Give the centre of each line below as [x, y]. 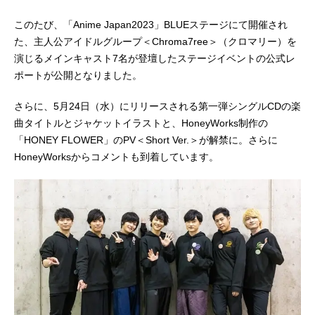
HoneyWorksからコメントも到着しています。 [116, 157]
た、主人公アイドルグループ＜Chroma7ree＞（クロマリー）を [155, 42]
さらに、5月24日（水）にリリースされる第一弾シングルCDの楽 [157, 107]
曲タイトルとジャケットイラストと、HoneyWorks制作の [141, 123]
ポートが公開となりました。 [78, 76]
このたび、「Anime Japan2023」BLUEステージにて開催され [151, 25]
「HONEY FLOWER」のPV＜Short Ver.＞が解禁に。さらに [146, 140]
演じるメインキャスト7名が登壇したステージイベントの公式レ [155, 59]
